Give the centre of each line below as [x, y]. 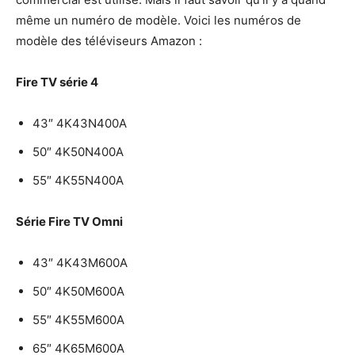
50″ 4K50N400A [78, 151]
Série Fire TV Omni [69, 221]
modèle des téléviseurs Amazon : [109, 40]
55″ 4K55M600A [78, 319]
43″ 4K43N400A [80, 123]
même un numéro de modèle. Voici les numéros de [158, 20]
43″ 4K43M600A [80, 262]
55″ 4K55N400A [78, 180]
